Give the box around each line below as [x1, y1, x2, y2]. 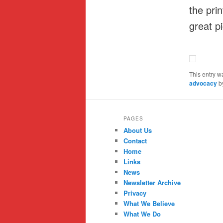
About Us [123, 125, 152, 135]
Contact [123, 136, 147, 146]
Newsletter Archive [123, 178, 181, 188]
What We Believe [123, 199, 175, 209]
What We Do [123, 209, 161, 219]
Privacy [123, 188, 146, 198]
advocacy [189, 78, 217, 88]
